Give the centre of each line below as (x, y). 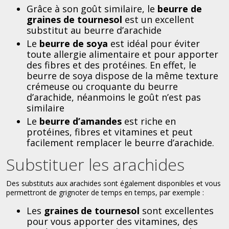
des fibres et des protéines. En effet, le (111, 65)
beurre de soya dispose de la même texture (122, 76)
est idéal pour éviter (154, 43)
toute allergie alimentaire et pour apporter (122, 54)
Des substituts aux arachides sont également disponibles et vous (113, 183)
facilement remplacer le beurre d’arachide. (120, 143)
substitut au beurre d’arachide (94, 30)
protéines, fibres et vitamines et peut (110, 132)
